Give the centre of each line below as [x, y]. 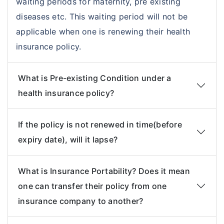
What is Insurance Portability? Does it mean [104, 171]
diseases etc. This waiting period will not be [102, 16]
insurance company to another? [81, 201]
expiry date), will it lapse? [68, 139]
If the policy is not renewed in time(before [100, 124]
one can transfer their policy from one [92, 186]
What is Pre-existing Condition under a [95, 78]
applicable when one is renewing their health [103, 31]
